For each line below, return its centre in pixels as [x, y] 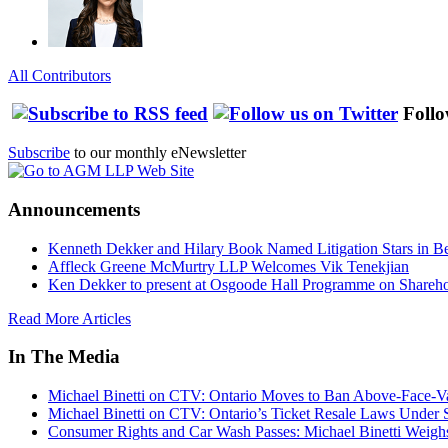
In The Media [64, 357]
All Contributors [59, 75]
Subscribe [39, 153]
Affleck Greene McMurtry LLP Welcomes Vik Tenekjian [228, 266]
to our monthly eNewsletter [158, 153]
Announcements [74, 209]
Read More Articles [69, 318]
